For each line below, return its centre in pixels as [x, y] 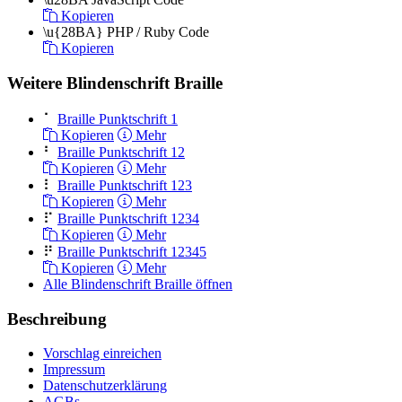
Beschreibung [57, 319]
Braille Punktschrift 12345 [132, 251]
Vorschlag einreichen [102, 354]
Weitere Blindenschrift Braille [115, 83]
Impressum [74, 370]
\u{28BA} [73, 32]
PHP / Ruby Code [158, 32]
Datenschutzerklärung [105, 386]
